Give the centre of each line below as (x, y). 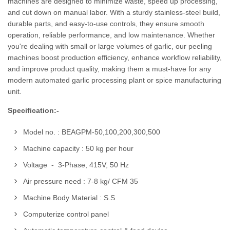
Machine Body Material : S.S (69, 198)
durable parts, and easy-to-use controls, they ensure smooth (106, 24)
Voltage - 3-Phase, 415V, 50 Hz (76, 165)
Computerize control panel (66, 214)
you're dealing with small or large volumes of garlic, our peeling (110, 46)
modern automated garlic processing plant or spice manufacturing (114, 80)
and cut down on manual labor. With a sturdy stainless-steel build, (114, 12)
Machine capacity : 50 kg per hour (78, 148)
